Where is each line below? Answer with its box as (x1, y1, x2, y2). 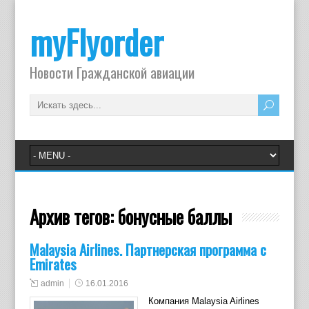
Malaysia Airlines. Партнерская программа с (29, 239, 266, 260)
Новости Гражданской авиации (29, 62, 195, 83)
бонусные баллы (117, 203, 232, 230)
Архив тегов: (29, 203, 118, 230)
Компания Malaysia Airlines (148, 296, 259, 306)
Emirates (29, 253, 77, 275)
